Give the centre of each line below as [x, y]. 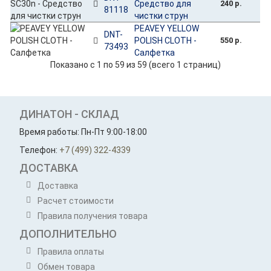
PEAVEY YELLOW [167, 28]
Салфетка [155, 52]
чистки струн [162, 15]
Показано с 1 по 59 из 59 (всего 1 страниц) [135, 64]
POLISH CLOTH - [166, 40]
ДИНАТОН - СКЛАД [70, 114]
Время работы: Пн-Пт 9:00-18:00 [83, 132]
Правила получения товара [93, 216]
